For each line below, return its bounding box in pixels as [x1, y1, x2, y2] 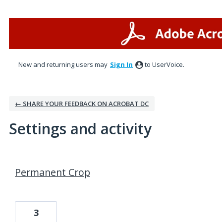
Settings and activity [9, 118, 152, 139]
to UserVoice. [145, 60, 184, 69]
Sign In [110, 60, 133, 69]
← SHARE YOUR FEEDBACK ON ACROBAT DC [15, 99, 149, 108]
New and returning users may [18, 60, 109, 69]
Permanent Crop [15, 166, 90, 179]
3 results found [5, 155, 62, 166]
